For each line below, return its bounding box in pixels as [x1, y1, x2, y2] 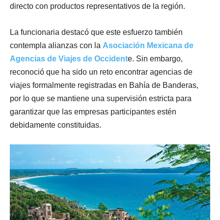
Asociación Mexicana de [103, 41, 193, 50]
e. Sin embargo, [128, 54, 183, 63]
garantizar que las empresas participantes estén [10, 107, 176, 116]
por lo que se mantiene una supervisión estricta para [10, 94, 192, 103]
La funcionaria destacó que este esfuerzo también [10, 27, 183, 36]
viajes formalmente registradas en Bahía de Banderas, [10, 81, 198, 89]
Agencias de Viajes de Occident [10, 54, 128, 63]
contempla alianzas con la [10, 41, 103, 50]
